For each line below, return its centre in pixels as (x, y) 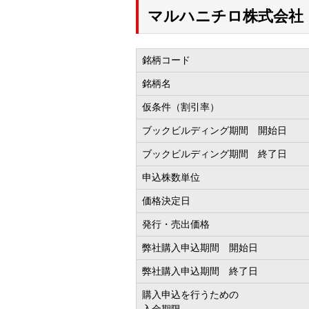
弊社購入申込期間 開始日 (200, 247)
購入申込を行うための (190, 294)
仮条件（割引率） (181, 107)
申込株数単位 (171, 177)
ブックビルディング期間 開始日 (215, 130)
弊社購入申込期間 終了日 (200, 271)
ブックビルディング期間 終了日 (215, 153)
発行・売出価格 (176, 224)
